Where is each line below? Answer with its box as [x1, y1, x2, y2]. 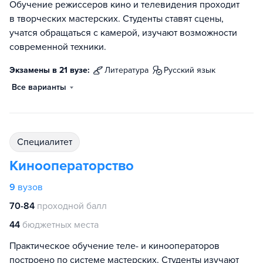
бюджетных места [22, 219, 99, 231]
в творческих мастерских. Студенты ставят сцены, [9, 13, 224, 25]
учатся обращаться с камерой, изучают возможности [9, 27, 237, 39]
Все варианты [12, 82, 66, 92]
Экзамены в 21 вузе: [9, 65, 90, 75]
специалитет [23, 136, 72, 148]
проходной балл [37, 200, 107, 212]
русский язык [168, 65, 215, 75]
